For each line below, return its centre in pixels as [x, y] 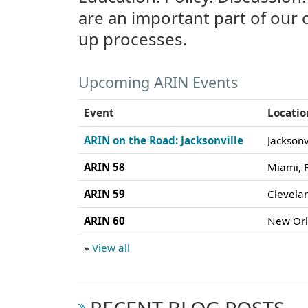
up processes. [133, 38]
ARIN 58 [104, 167]
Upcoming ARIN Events [158, 82]
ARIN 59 [104, 194]
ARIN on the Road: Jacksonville [164, 140]
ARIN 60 [104, 220]
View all [111, 247]
